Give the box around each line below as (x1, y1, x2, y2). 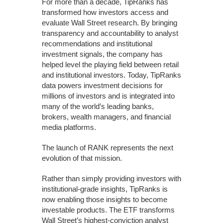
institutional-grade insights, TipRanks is (42, 185, 168, 193)
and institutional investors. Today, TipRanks (42, 71, 181, 79)
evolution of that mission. (42, 154, 122, 162)
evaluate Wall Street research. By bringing (42, 18, 177, 27)
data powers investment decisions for (42, 81, 163, 90)
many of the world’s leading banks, (42, 102, 154, 111)
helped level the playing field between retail (42, 60, 179, 69)
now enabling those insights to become (42, 195, 167, 204)
